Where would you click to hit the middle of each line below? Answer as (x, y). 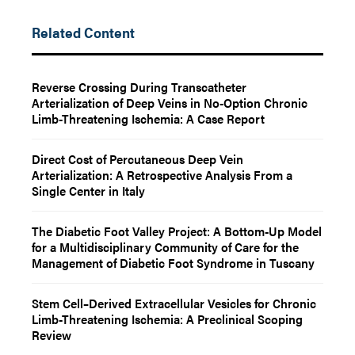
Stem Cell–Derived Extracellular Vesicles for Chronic (174, 303)
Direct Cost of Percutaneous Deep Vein (137, 159)
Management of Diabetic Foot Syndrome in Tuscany (173, 263)
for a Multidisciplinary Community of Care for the (165, 247)
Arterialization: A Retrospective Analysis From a (162, 175)
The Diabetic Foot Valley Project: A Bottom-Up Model (177, 231)
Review (52, 335)
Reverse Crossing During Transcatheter (139, 87)
